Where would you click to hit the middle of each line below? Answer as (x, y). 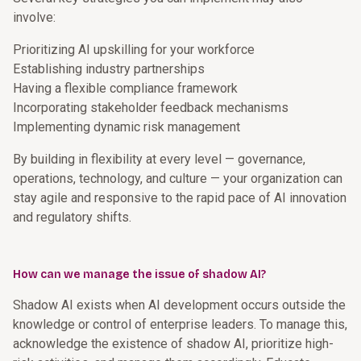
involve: (34, 17)
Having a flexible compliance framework (125, 88)
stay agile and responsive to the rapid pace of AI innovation (180, 198)
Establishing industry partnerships (109, 69)
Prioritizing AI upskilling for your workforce (134, 50)
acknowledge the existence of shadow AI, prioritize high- (173, 344)
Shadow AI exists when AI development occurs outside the (179, 305)
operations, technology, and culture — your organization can (178, 178)
